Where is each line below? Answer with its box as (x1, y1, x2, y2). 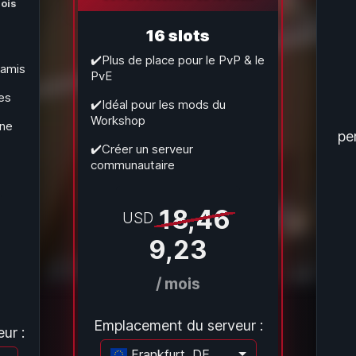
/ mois (156, 273, 200, 293)
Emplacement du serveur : (93, 316, 263, 334)
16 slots (146, 26, 210, 45)
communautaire (91, 157, 175, 172)
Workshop (91, 112, 145, 128)
